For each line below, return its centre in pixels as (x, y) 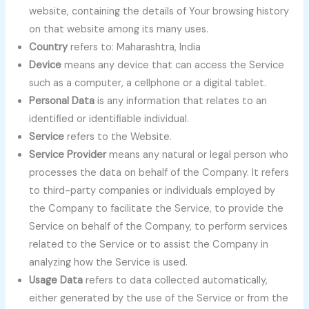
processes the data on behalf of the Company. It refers (159, 173)
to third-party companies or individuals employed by (152, 191)
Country (49, 48)
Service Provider (68, 155)
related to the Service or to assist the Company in (149, 245)
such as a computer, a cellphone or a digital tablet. (148, 83)
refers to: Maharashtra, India (134, 48)
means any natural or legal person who (198, 155)
